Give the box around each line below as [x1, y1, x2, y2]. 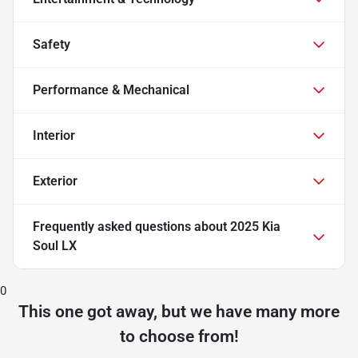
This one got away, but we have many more [18, 301, 340, 321]
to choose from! [119, 326, 239, 346]
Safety [33, 36, 70, 52]
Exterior [33, 173, 78, 189]
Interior [33, 127, 75, 143]
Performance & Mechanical [33, 82, 189, 97]
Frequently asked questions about [33, 218, 230, 234]
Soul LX [33, 237, 77, 253]
